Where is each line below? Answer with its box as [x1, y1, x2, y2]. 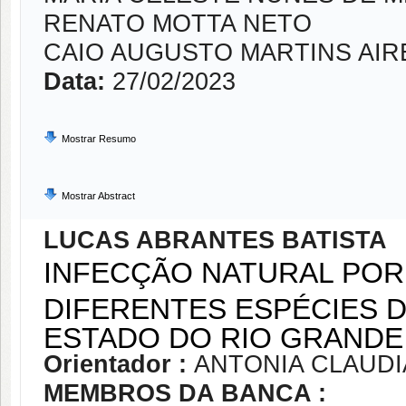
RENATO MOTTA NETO [43, 10, 312, 37]
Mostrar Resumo [62, 133, 136, 144]
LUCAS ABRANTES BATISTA [43, 227, 387, 254]
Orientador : [43, 351, 194, 378]
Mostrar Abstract [62, 190, 135, 201]
